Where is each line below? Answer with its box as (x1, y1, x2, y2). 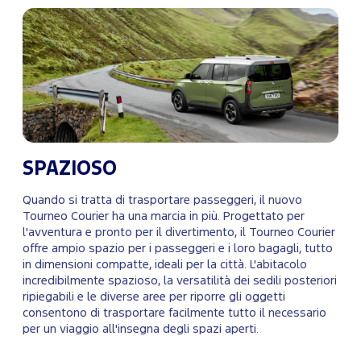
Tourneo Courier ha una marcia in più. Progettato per (23, 211, 305, 222)
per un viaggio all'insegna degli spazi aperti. (23, 324, 259, 335)
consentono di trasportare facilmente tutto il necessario (23, 308, 326, 319)
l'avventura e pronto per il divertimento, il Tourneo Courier (23, 227, 335, 239)
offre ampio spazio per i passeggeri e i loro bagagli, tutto (23, 243, 333, 255)
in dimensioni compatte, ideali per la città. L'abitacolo (23, 259, 307, 271)
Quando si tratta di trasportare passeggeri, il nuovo (23, 195, 302, 206)
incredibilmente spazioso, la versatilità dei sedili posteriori (23, 276, 337, 287)
